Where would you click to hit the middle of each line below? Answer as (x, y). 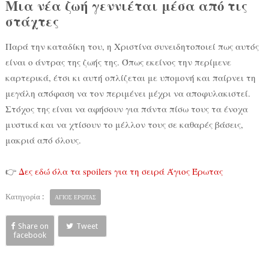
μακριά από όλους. (43, 140)
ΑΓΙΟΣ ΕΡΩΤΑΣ (75, 198)
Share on (34, 226)
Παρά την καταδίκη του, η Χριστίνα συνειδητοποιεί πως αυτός (132, 47)
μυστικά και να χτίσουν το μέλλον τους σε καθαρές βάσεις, (124, 125)
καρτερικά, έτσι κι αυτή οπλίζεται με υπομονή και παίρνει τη (130, 78)
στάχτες (32, 22)
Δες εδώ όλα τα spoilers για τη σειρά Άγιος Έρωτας (120, 171)
